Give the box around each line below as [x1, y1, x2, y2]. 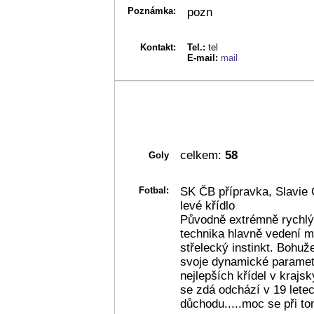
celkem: [180, 148, 221, 162]
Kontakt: [140, 41, 176, 53]
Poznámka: [128, 5, 176, 16]
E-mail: [187, 52, 221, 63]
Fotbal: [139, 184, 169, 196]
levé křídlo [180, 198, 235, 212]
